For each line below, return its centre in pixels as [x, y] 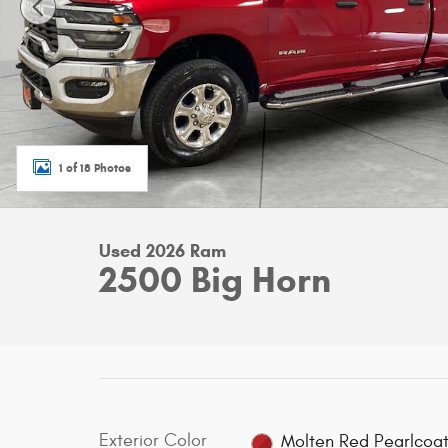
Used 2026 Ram [162, 251]
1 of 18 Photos [95, 167]
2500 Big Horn [215, 279]
